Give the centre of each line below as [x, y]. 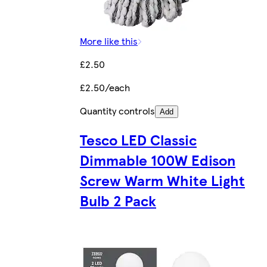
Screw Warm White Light [162, 180]
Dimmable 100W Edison [158, 160]
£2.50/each [105, 87]
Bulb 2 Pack [118, 201]
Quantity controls [117, 110]
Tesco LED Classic [138, 140]
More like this [109, 41]
